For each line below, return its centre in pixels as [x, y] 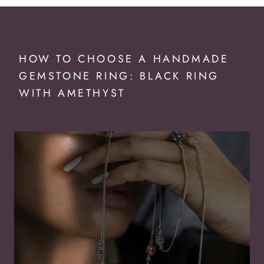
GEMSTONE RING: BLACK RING [119, 76]
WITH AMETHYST [72, 93]
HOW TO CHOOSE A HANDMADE [124, 59]
